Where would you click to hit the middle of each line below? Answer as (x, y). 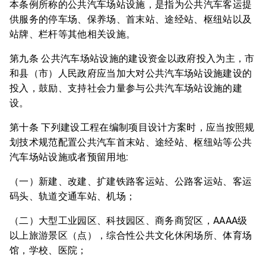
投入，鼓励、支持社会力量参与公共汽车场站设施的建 (126, 88)
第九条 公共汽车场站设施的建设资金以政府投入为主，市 (132, 58)
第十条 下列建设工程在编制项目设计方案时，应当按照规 (132, 127)
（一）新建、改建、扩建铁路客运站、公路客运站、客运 (131, 181)
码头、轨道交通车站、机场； (73, 196)
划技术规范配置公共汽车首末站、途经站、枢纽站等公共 (131, 142)
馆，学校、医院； (48, 250)
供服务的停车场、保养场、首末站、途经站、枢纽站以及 (131, 19)
